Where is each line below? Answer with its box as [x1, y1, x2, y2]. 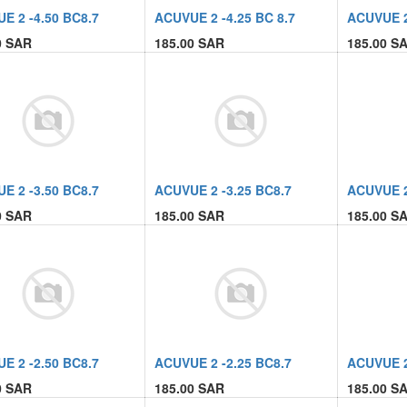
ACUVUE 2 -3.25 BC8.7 [154, 181, 292, 199]
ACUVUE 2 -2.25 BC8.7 [154, 353, 292, 372]
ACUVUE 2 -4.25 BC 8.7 [154, 8, 295, 26]
